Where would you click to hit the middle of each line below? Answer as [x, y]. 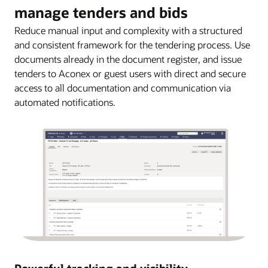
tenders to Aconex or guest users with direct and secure [130, 74]
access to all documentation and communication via [123, 88]
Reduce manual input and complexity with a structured [128, 31]
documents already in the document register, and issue [128, 59]
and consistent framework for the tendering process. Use [132, 45]
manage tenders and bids [101, 13]
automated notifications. [65, 102]
